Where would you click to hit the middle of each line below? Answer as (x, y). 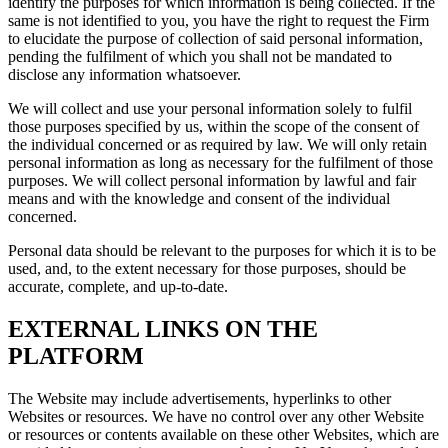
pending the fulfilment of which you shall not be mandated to (200, 57)
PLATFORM (76, 356)
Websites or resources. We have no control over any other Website (216, 417)
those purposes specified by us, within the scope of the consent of (213, 127)
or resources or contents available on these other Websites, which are (223, 435)
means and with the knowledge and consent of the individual (199, 199)
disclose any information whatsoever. (124, 75)
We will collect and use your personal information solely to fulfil (210, 109)
